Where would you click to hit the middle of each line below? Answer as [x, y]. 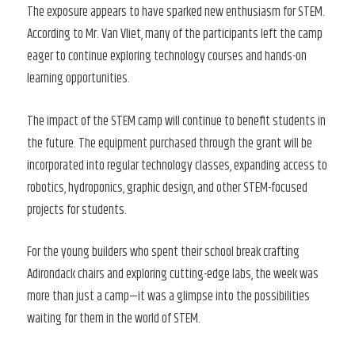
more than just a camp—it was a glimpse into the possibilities [168, 297]
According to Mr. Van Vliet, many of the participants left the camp [175, 34]
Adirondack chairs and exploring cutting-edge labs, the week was [173, 275]
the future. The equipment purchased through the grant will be [170, 143]
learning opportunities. [78, 79]
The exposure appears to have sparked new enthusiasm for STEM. [176, 12]
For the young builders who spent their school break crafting [163, 252]
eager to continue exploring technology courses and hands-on [167, 57]
